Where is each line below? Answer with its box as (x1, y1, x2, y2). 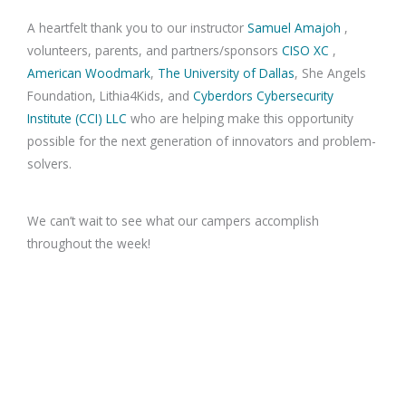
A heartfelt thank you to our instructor (27, 18, 247, 36)
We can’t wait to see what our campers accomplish (27, 212, 319, 230)
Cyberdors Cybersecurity (193, 86, 333, 104)
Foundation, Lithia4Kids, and (27, 86, 193, 104)
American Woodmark (27, 63, 150, 82)
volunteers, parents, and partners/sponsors (27, 41, 282, 59)
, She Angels (295, 63, 366, 82)
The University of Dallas (158, 63, 295, 82)
